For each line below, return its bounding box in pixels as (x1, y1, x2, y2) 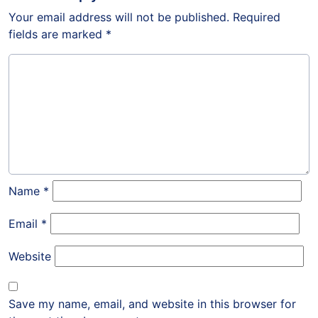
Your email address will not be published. (9, 9, 229, 24)
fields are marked (9, 26, 106, 41)
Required (233, 9, 280, 24)
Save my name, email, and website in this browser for (9, 296, 296, 311)
